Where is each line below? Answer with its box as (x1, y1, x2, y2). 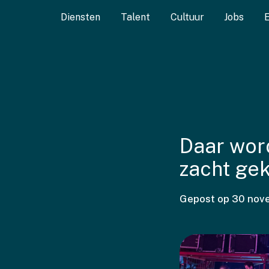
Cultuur (170, 11, 204, 23)
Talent (120, 11, 150, 23)
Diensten (60, 11, 100, 23)
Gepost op (179, 193, 232, 205)
